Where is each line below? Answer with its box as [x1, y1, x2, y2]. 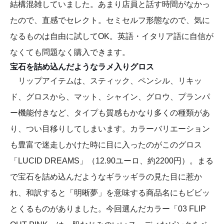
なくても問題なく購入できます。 [10, 48, 130, 57]
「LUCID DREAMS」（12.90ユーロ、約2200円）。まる [10, 156, 213, 165]
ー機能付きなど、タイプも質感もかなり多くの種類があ [10, 108, 210, 117]
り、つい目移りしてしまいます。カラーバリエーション [10, 124, 210, 133]
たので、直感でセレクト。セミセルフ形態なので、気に [10, 16, 210, 25]
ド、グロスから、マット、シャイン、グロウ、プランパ [10, 92, 210, 101]
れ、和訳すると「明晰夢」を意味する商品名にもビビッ [10, 188, 210, 197]
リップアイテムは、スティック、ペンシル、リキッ [10, 76, 202, 85]
